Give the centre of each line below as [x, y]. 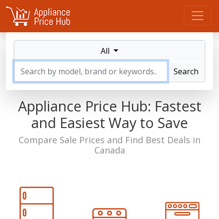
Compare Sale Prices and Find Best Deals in [109, 140]
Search [186, 71]
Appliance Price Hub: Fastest [109, 106]
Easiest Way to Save [124, 122]
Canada [109, 150]
